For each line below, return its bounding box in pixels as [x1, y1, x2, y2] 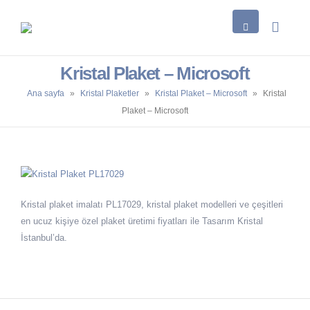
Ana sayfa [27, 89, 64, 98]
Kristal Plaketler [80, 89, 139, 98]
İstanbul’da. [21, 232, 67, 243]
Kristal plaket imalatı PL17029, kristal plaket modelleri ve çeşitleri [21, 199, 283, 210]
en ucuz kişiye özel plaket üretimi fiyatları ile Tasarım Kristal [21, 215, 263, 226]
